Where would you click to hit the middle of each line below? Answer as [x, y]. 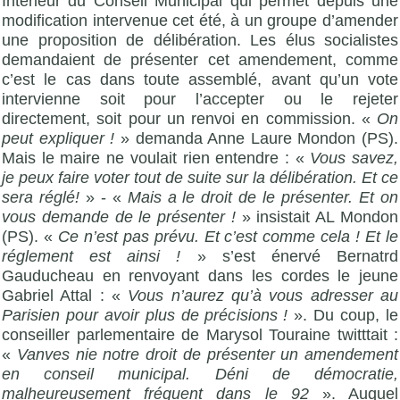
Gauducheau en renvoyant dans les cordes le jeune [200, 276]
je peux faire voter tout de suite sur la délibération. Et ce [200, 178]
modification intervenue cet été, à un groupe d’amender [200, 21]
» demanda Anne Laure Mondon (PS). [259, 139]
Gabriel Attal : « [65, 296]
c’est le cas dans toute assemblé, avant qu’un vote [200, 80]
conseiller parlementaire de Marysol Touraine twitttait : [200, 335]
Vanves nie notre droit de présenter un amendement [207, 355]
